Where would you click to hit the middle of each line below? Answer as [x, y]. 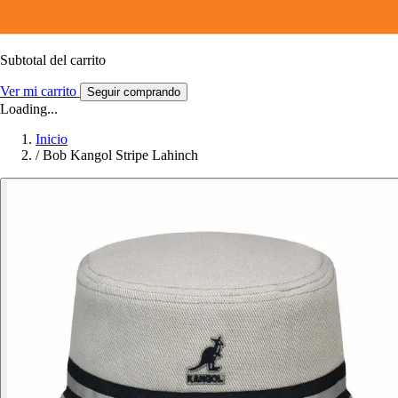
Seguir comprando [134, 92]
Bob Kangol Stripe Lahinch [120, 155]
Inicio [52, 139]
